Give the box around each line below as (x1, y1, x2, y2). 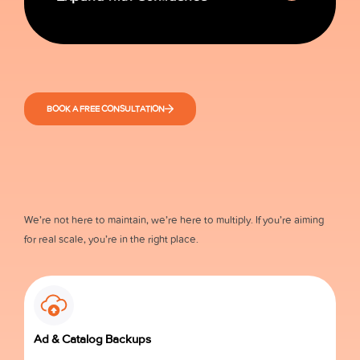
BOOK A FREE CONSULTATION (47, 103, 165, 114)
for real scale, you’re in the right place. (24, 232, 198, 245)
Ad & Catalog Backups (34, 331, 151, 346)
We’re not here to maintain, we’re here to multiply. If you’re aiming (24, 213, 324, 226)
